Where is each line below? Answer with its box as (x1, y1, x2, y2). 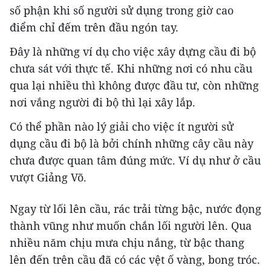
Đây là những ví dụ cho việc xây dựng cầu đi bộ (10, 44, 256, 59)
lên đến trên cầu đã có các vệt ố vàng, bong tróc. (10, 252, 260, 267)
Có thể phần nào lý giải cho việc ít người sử (10, 119, 233, 134)
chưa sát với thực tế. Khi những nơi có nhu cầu (10, 61, 252, 76)
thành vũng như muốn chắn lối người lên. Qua (10, 218, 252, 233)
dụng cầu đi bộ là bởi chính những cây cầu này (10, 136, 253, 151)
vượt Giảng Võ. (10, 170, 90, 185)
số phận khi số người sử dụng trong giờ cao (10, 3, 233, 18)
